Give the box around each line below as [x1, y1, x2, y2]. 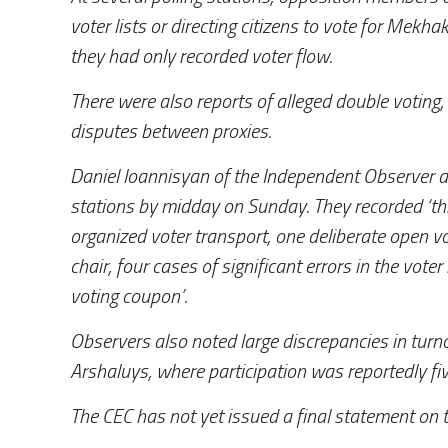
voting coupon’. [70, 284, 187, 308]
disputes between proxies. [70, 120, 271, 144]
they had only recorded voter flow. [70, 45, 332, 69]
